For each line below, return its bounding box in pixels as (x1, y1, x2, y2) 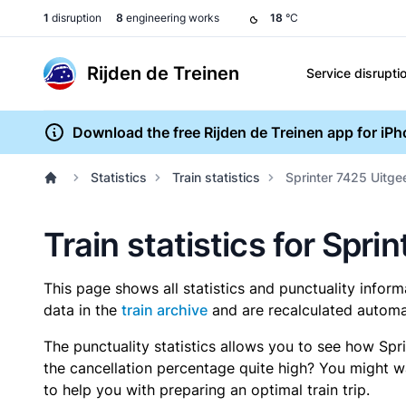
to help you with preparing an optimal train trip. (43, 381, 370, 399)
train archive (121, 301, 208, 319)
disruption (49, 11, 101, 24)
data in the (43, 301, 121, 319)
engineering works (123, 11, 219, 24)
